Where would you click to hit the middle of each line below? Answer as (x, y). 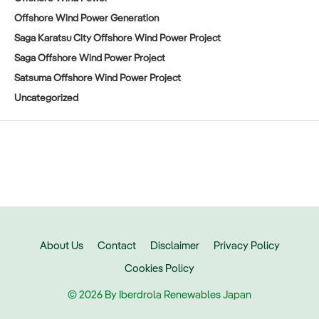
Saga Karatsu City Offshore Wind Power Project (117, 39)
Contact (116, 246)
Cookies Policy (159, 269)
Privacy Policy (246, 246)
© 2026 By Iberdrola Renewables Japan (159, 296)
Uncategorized (46, 99)
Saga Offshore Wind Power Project (90, 59)
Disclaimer (174, 246)
